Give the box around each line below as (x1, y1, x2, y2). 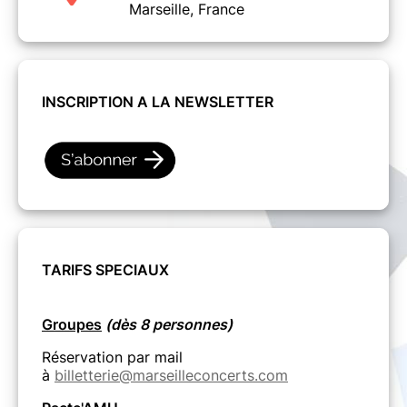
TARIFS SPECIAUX (42, 261, 169, 280)
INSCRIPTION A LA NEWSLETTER (42, 92, 273, 111)
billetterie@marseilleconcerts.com (55, 366, 288, 385)
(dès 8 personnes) (102, 315, 233, 334)
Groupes (42, 315, 102, 334)
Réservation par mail (42, 348, 183, 367)
